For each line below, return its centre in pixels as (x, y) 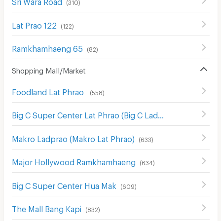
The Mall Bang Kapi (46, 207)
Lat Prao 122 (34, 24)
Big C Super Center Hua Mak (64, 184)
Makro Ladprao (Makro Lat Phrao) (73, 137)
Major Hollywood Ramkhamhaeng (74, 161)
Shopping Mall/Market (49, 69)
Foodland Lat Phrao (49, 90)
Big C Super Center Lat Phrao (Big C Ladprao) (161, 114)
